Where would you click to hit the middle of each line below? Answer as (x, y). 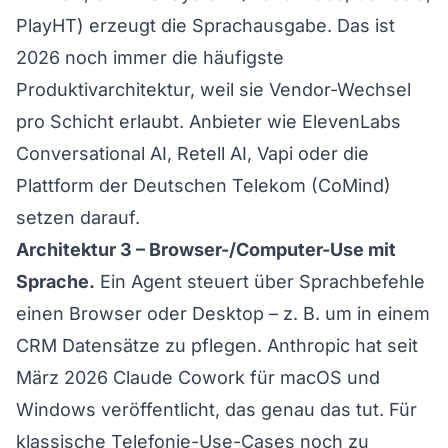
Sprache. (55, 281)
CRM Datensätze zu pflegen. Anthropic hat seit (217, 345)
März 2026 (64, 377)
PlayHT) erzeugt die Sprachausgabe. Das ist (205, 25)
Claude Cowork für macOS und (246, 377)
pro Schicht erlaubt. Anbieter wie (159, 121)
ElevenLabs (351, 121)
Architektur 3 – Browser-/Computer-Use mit (206, 249)
